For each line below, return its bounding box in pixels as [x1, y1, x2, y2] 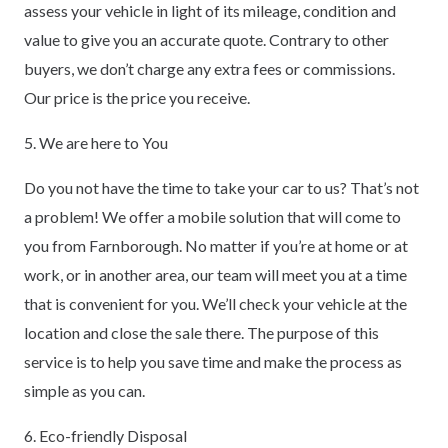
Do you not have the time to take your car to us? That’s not [24, 178, 419, 198]
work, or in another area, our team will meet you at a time [24, 265, 407, 285]
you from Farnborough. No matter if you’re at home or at [24, 236, 408, 256]
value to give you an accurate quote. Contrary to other [24, 30, 389, 50]
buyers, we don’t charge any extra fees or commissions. [24, 59, 395, 79]
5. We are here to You [24, 133, 168, 153]
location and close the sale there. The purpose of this [24, 323, 379, 343]
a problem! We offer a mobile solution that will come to [24, 207, 401, 227]
